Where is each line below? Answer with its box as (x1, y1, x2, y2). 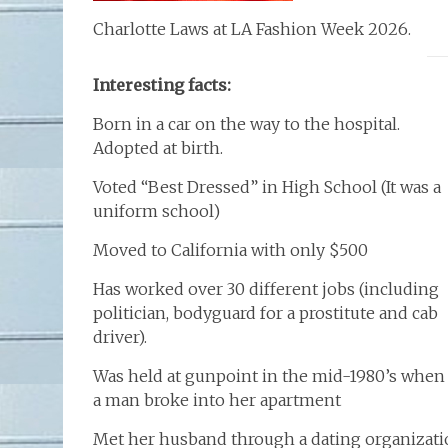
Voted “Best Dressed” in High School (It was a (93, 177, 441, 197)
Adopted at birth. (93, 138, 223, 158)
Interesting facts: (93, 75, 231, 95)
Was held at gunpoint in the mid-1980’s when (93, 366, 445, 386)
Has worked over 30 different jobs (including (93, 279, 439, 299)
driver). (93, 327, 147, 347)
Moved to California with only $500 (93, 240, 368, 260)
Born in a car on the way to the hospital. (93, 114, 400, 134)
